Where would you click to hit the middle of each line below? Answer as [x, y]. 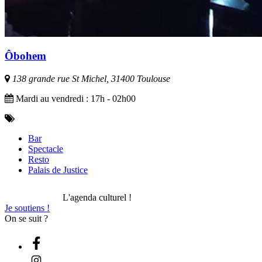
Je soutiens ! [27, 208]
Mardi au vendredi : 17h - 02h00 [75, 99]
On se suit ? [26, 219]
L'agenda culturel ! [97, 198]
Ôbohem [25, 56]
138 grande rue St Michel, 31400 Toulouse [90, 79]
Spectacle [46, 149]
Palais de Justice [58, 170]
